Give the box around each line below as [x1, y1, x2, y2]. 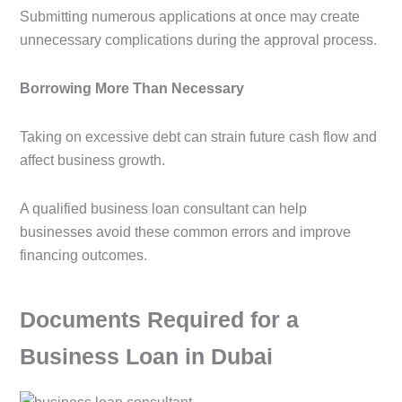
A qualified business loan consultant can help [20, 201, 307, 217]
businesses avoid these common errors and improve [20, 224, 351, 240]
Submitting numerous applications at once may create [20, 9, 360, 25]
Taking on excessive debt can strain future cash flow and [20, 129, 377, 145]
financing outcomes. [20, 248, 147, 264]
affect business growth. [20, 153, 165, 169]
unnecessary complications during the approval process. [20, 32, 377, 48]
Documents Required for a [20, 306, 299, 332]
